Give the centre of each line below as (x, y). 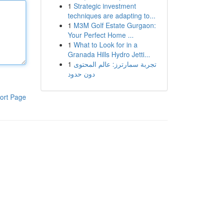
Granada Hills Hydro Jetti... (109, 54)
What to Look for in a (105, 45)
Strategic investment (105, 6)
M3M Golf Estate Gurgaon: (115, 25)
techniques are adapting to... (111, 15)
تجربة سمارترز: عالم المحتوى (115, 64)
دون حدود (81, 74)
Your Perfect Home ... (101, 35)
